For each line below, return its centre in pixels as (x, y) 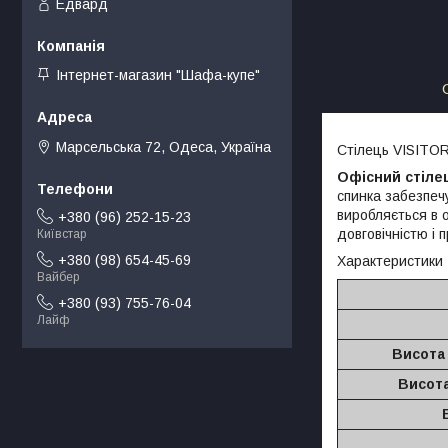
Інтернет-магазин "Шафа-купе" (158, 75)
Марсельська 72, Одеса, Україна (163, 146)
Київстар (61, 234)
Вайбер (58, 277)
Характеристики (390, 260)
